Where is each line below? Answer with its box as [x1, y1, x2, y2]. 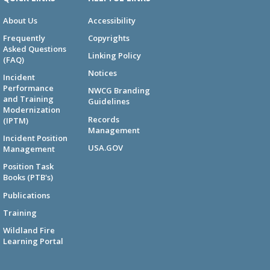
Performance [2, 83, 54, 94]
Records [88, 113, 120, 125]
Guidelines [88, 96, 130, 107]
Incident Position [2, 133, 67, 144]
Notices [88, 67, 118, 79]
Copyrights [88, 32, 130, 43]
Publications [2, 189, 50, 201]
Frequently [2, 32, 45, 43]
